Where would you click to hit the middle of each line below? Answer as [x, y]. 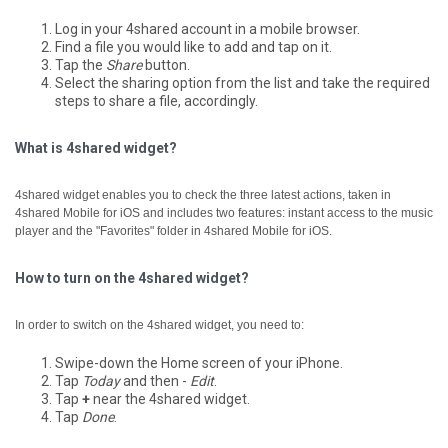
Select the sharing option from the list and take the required [242, 83]
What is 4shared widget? [96, 148]
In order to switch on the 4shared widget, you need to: [159, 325]
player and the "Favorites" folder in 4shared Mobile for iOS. [173, 231]
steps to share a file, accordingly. [156, 101]
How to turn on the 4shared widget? [132, 278]
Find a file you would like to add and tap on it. [193, 47]
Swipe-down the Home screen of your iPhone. [199, 363]
